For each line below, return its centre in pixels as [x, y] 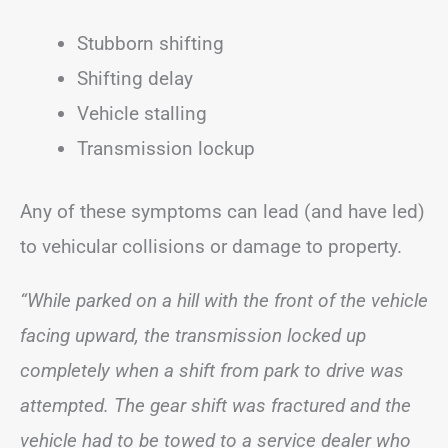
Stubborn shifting [150, 43]
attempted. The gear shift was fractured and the [215, 405]
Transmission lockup [166, 148]
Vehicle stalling [142, 113]
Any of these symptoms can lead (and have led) [222, 211]
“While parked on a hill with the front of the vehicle [224, 300]
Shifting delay [135, 78]
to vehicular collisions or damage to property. [211, 246]
